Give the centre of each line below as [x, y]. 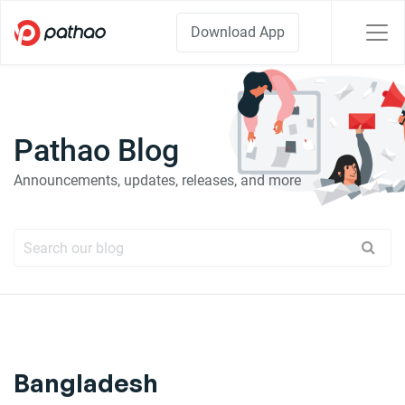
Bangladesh [86, 383]
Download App [238, 32]
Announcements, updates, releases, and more [157, 180]
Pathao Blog [96, 150]
